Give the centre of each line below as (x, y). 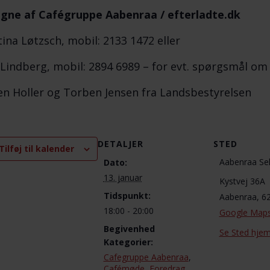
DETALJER (120, 144)
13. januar (123, 177)
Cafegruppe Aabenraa (146, 257)
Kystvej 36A (242, 181)
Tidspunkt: (127, 196)
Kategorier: (128, 242)
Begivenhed (129, 229)
